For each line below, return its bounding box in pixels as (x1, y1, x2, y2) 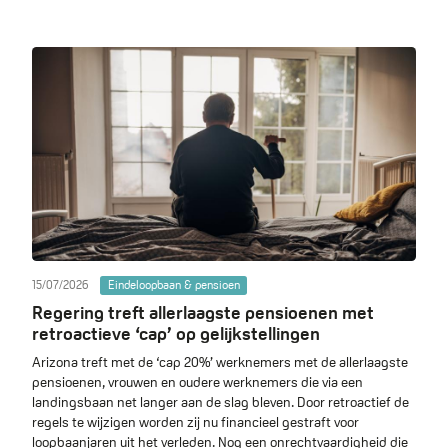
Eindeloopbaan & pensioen (107, 276, 240, 293)
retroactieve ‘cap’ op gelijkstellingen (32, 322, 320, 346)
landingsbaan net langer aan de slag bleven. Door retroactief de (32, 392, 409, 411)
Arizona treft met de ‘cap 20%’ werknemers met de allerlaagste (32, 352, 408, 371)
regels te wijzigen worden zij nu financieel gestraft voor (32, 412, 359, 431)
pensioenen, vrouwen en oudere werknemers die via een (32, 372, 363, 391)
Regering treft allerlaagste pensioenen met (32, 301, 374, 325)
